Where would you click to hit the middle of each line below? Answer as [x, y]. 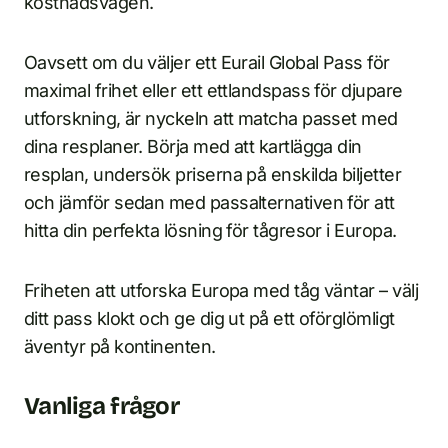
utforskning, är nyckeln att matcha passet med [211, 118]
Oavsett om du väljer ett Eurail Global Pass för [207, 62]
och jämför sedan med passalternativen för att [209, 202]
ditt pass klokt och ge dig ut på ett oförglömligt [209, 318]
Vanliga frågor [101, 406]
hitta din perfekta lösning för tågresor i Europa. [210, 230]
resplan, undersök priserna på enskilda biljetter [213, 174]
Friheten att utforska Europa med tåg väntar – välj [221, 290]
